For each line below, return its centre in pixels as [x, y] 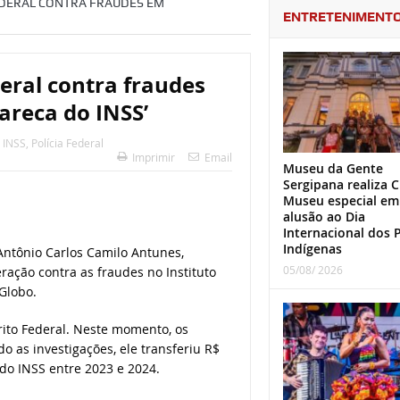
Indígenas [312, 249]
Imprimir [153, 158]
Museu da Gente [333, 169]
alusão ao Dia [324, 217]
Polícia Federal [67, 143]
